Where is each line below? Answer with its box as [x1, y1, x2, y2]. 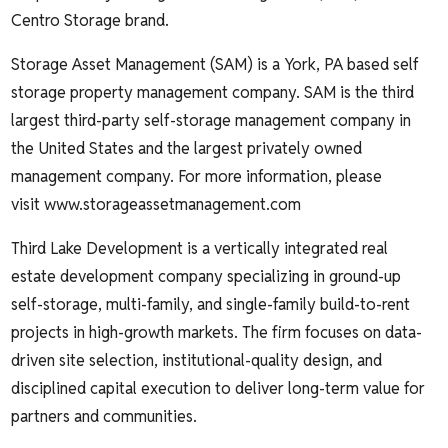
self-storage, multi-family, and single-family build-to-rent [11, 293, 411, 315]
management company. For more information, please [11, 165, 383, 187]
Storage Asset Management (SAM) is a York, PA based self [11, 53, 420, 75]
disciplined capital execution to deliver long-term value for [11, 377, 426, 399]
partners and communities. [11, 405, 198, 427]
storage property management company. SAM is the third [11, 81, 415, 103]
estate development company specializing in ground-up [11, 265, 402, 287]
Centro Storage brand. [11, 9, 170, 31]
